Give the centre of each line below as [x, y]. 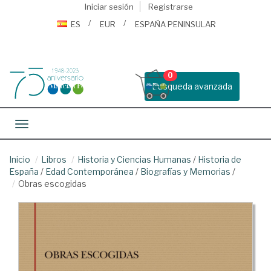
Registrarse [170, 7]
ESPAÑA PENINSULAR [175, 24]
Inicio [20, 159]
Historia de [220, 159]
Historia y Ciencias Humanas [134, 159]
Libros [54, 159]
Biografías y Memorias [185, 171]
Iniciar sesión [109, 7]
